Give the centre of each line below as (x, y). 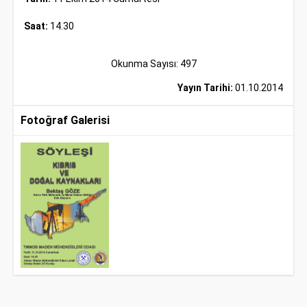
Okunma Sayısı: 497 (153, 64)
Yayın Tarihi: (205, 88)
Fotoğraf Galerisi (65, 120)
